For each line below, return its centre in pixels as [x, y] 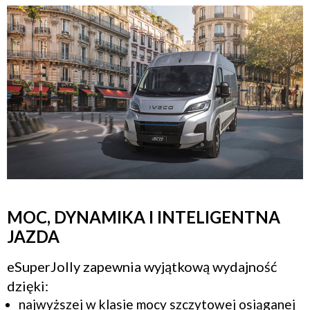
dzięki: [27, 286]
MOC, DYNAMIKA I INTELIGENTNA [143, 217]
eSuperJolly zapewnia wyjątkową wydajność [142, 267]
